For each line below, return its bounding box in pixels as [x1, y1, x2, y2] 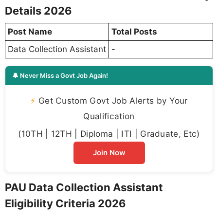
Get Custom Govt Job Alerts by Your [36, 95, 188, 106]
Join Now [92, 147, 126, 157]
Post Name [8, 26, 52, 36]
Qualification [83, 110, 135, 121]
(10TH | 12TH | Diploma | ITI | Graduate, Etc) [18, 128, 200, 139]
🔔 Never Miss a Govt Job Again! [12, 71, 108, 79]
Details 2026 [5, 4, 72, 17]
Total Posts [111, 26, 157, 36]
